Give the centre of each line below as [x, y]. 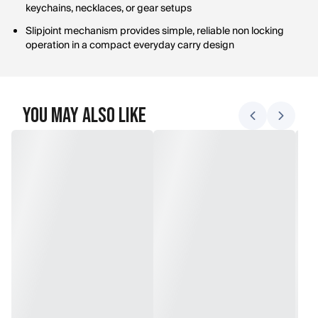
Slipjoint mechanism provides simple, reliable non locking [155, 31]
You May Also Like [84, 116]
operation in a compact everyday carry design [130, 45]
